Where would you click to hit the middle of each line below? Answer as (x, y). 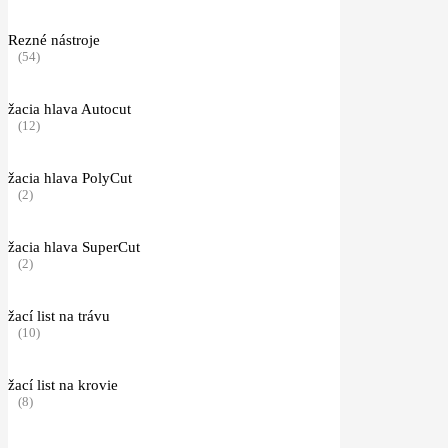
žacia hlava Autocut (69, 108)
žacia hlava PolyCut (70, 177)
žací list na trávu (59, 315)
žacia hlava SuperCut (74, 246)
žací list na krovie (63, 384)
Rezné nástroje (54, 39)
